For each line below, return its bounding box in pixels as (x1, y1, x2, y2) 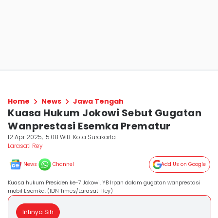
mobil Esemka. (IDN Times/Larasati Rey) (8, 187, 113, 195)
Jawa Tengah (73, 96, 124, 106)
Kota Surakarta (73, 133, 116, 141)
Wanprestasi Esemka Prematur (8, 119, 171, 133)
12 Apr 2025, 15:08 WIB (8, 133, 71, 141)
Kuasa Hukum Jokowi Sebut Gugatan (8, 106, 201, 120)
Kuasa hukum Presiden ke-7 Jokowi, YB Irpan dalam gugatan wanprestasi (8, 179, 200, 186)
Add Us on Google (161, 161, 206, 168)
